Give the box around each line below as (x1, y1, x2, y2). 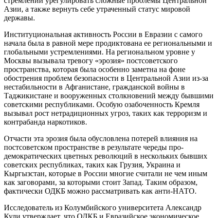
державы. (4, 13, 35, 22)
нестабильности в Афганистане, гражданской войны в (4, 82, 185, 91)
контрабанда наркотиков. (4, 117, 87, 126)
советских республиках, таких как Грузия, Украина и (4, 160, 181, 169)
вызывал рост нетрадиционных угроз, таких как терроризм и (4, 109, 207, 117)
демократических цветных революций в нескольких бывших (4, 151, 207, 160)
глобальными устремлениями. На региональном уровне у (4, 47, 195, 56)
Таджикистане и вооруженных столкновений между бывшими (4, 91, 214, 100)
